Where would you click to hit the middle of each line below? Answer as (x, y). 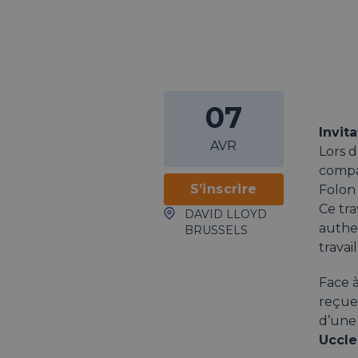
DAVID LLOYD (225, 214)
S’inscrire (223, 189)
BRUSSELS (216, 230)
